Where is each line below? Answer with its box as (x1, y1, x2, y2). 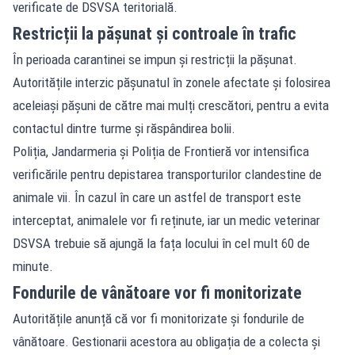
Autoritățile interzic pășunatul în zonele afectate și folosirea (13, 74, 330, 90)
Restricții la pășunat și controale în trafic (13, 23, 296, 44)
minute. (13, 258, 53, 274)
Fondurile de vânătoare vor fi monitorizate (13, 282, 302, 303)
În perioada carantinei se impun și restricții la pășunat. (13, 51, 297, 67)
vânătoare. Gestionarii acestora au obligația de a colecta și (13, 333, 320, 349)
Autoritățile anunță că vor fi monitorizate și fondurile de (13, 310, 304, 326)
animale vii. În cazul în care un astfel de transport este (13, 189, 301, 205)
